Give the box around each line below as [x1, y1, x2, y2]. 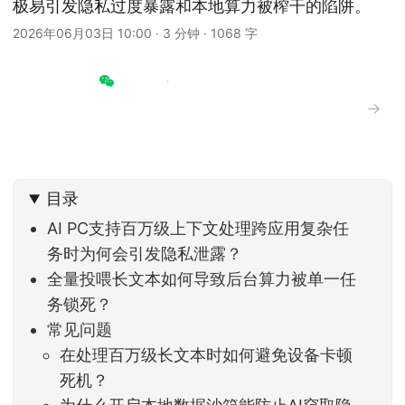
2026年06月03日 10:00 [13, 25, 152, 41]
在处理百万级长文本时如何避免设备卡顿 [60, 345, 353, 365]
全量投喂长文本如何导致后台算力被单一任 [47, 269, 357, 289]
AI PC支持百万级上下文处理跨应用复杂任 [47, 219, 350, 239]
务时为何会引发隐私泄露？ [47, 244, 243, 264]
